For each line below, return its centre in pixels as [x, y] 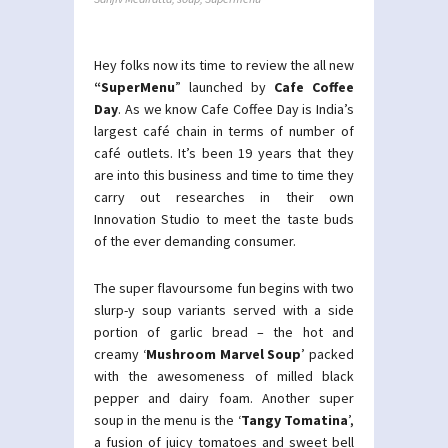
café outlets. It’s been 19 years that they [224, 153]
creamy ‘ [120, 354]
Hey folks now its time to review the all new [224, 65]
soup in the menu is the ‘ [167, 420]
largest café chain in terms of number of [224, 131]
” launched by [224, 87]
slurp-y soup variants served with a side [224, 310]
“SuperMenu [134, 87]
